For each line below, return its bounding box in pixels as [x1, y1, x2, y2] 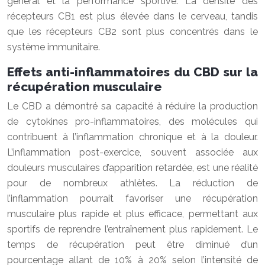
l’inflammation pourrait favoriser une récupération [7, 193, 258, 204]
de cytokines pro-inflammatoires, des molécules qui [7, 116, 258, 127]
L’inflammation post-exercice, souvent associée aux [7, 147, 258, 158]
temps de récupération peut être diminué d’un [7, 239, 258, 250]
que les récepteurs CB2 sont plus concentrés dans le [7, 26, 258, 37]
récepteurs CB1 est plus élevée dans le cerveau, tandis [7, 11, 258, 22]
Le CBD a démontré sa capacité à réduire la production [7, 101, 258, 112]
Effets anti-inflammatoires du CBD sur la [7, 64, 258, 79]
